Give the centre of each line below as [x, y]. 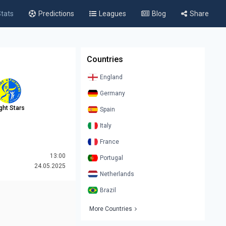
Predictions [56, 13]
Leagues [112, 13]
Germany [112, 94]
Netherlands [117, 174]
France [109, 142]
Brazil [108, 190]
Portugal [111, 158]
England [111, 77]
